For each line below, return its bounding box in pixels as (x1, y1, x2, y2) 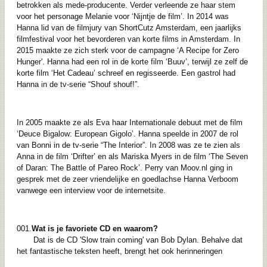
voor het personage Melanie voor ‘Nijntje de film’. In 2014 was (16, 12, 229, 21)
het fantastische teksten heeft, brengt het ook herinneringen (16, 247, 222, 256)
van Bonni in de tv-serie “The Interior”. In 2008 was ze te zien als (16, 141, 240, 150)
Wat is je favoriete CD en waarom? (31, 224, 158, 234)
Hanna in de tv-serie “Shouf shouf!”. (16, 80, 139, 89)
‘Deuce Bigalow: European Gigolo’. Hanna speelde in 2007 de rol (16, 129, 238, 139)
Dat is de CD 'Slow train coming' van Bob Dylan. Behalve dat (33, 235, 243, 245)
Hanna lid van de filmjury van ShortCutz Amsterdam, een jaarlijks (16, 23, 241, 33)
